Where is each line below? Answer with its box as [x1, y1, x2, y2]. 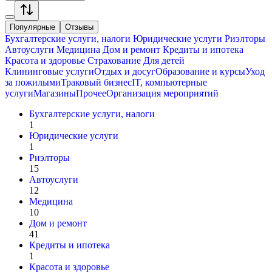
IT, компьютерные [132, 76, 207, 87]
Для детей [141, 55, 185, 66]
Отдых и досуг [94, 66, 155, 76]
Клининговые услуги [5, 66, 94, 76]
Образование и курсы [155, 66, 245, 76]
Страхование [85, 55, 141, 66]
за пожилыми [5, 76, 61, 87]
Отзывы [65, 22, 93, 32]
